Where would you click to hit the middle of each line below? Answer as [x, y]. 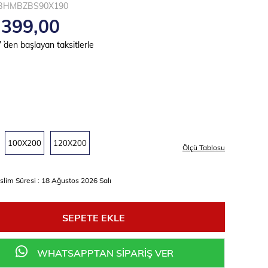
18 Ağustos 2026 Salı [76, 180]
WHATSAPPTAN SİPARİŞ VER [104, 253]
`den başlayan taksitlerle [49, 45]
